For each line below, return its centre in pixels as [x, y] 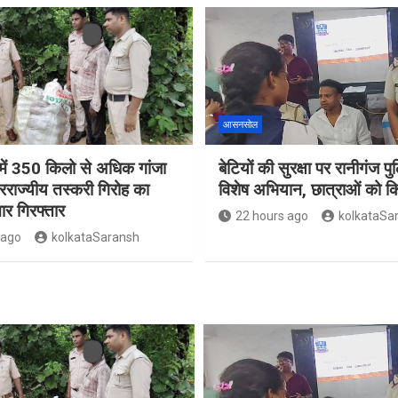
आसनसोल [240, 124]
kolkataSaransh [95, 237]
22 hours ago [272, 215]
